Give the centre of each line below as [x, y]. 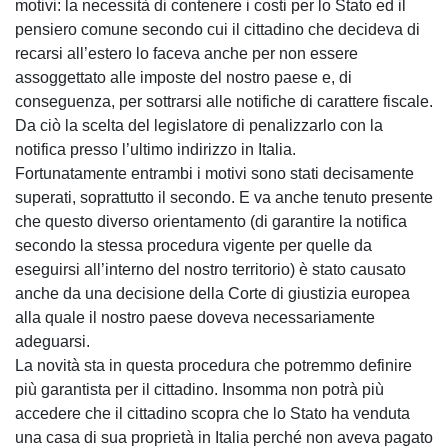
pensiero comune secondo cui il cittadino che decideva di [217, 29]
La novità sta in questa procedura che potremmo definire [213, 365]
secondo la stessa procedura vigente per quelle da [193, 245]
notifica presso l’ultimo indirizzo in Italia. [155, 149]
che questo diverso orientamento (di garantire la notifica [211, 221]
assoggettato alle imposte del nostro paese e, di [183, 77]
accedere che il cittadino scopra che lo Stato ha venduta [212, 413]
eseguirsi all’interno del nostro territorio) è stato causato [210, 269]
